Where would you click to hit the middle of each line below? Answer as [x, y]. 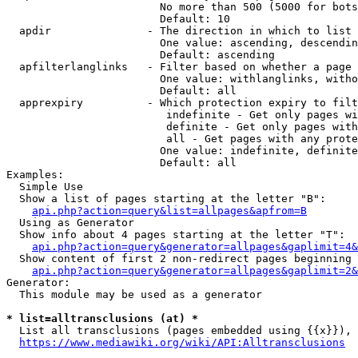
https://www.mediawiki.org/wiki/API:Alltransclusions [182, 342]
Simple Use [45, 187]
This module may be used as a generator [134, 294]
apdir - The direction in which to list [179, 31]
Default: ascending [141, 55]
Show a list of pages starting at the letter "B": [166, 199]
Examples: [35, 175]
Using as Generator [70, 223]
